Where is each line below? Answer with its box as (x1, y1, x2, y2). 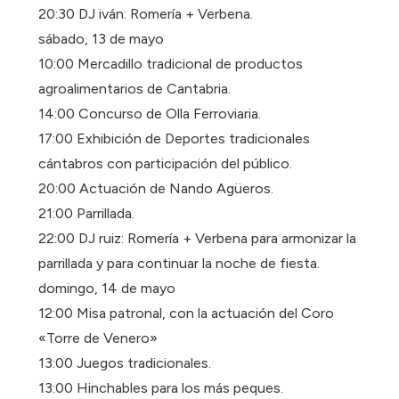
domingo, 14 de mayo (38, 280, 176, 297)
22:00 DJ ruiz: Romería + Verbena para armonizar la (38, 230, 357, 248)
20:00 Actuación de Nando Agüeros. (38, 180, 274, 198)
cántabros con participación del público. (38, 155, 293, 173)
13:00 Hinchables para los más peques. (38, 379, 284, 397)
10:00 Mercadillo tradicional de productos (38, 55, 304, 73)
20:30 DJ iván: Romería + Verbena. (38, 5, 254, 23)
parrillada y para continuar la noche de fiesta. (38, 255, 321, 273)
